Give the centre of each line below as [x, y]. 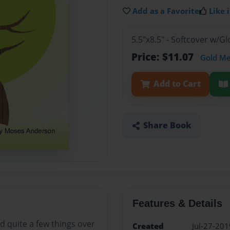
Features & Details [177, 204]
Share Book [167, 126]
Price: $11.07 [164, 57]
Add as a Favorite [166, 11]
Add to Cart [177, 84]
